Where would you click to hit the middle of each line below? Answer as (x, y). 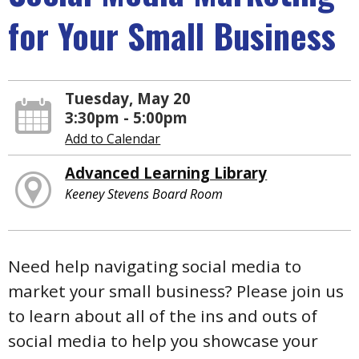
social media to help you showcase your (163, 340)
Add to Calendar (113, 139)
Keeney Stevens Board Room (144, 194)
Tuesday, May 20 (128, 99)
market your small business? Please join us (176, 290)
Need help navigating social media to (155, 266)
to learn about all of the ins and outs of (163, 315)
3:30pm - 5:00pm (127, 118)
